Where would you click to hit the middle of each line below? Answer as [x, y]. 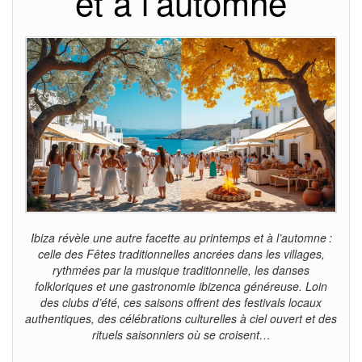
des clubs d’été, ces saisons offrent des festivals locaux [181, 302]
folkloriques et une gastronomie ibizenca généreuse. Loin [181, 286]
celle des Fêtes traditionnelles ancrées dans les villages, [181, 253]
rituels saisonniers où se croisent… [181, 334]
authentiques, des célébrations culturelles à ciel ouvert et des [181, 318]
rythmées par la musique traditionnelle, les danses [181, 269]
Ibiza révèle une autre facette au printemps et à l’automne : [181, 237]
